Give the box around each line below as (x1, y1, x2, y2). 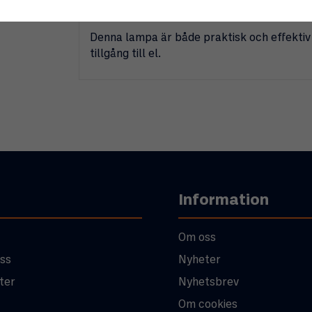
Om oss (178, 232, 217, 243)
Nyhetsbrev (178, 276, 240, 288)
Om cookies (178, 299, 238, 310)
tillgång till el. (89, 48, 161, 59)
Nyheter (178, 254, 221, 265)
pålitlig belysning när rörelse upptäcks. (89, 9, 292, 20)
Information (178, 192, 270, 208)
